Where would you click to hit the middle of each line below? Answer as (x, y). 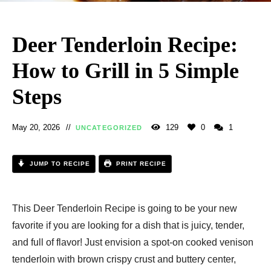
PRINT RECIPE (140, 163)
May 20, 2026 (36, 127)
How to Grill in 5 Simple (126, 70)
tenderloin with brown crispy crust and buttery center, (124, 259)
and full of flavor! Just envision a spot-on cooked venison (133, 242)
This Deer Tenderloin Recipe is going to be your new (125, 208)
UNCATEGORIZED (109, 127)
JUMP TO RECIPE (59, 163)
